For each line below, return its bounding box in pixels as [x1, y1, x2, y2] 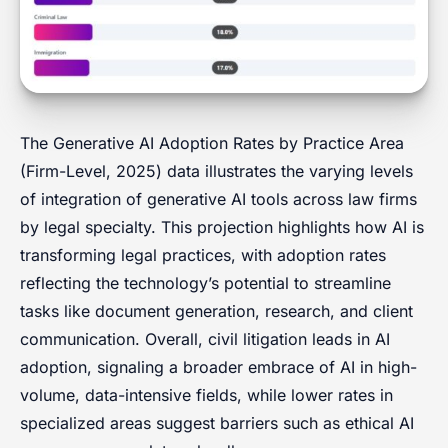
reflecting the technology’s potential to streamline [20, 272, 391, 293]
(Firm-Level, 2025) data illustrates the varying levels [20, 160, 413, 181]
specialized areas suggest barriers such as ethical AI [20, 412, 414, 433]
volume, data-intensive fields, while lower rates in [20, 384, 393, 405]
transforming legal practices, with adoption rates [20, 244, 386, 265]
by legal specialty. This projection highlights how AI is [20, 216, 424, 237]
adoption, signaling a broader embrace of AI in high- [20, 356, 417, 377]
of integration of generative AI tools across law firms [20, 188, 417, 209]
